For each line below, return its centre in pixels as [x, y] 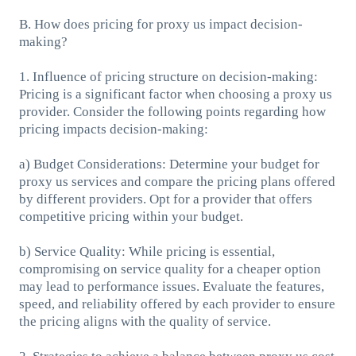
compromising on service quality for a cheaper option [170, 269]
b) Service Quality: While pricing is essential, [147, 251]
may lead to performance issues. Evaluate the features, [171, 286]
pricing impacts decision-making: [113, 129]
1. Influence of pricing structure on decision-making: [168, 76]
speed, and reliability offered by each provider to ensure [177, 304]
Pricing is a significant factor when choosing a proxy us [175, 94]
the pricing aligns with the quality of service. [145, 321]
